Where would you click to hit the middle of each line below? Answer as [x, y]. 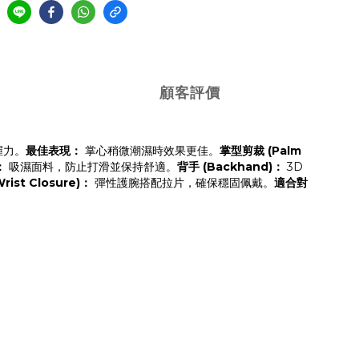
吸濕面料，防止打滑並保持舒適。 [91, 167]
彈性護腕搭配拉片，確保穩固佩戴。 [183, 183]
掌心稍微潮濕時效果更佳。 [151, 151]
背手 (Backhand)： [230, 167]
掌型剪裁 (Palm [260, 151]
